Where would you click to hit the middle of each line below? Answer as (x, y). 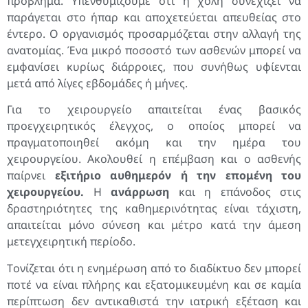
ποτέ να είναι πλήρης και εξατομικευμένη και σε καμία (154, 284)
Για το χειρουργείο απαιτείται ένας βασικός (154, 110)
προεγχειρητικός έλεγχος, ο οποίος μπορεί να (154, 126)
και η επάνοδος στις (235, 192)
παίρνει (31, 176)
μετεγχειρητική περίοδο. (71, 242)
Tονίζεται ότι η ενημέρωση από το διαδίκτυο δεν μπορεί (154, 268)
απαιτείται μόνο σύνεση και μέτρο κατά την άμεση (154, 225)
